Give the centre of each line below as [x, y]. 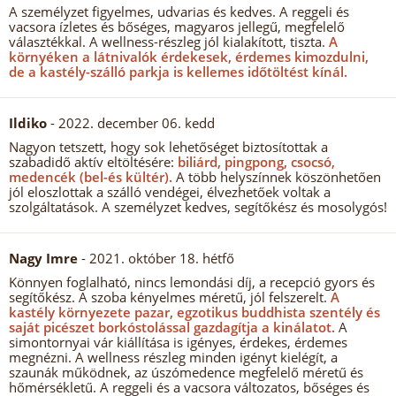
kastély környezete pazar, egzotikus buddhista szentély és [194, 312]
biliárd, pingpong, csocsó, [255, 162]
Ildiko [28, 123]
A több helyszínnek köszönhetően [277, 177]
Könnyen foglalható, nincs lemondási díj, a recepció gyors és [192, 282]
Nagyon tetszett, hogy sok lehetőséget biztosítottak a [168, 147]
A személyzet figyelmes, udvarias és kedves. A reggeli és [179, 11]
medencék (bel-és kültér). [91, 177]
